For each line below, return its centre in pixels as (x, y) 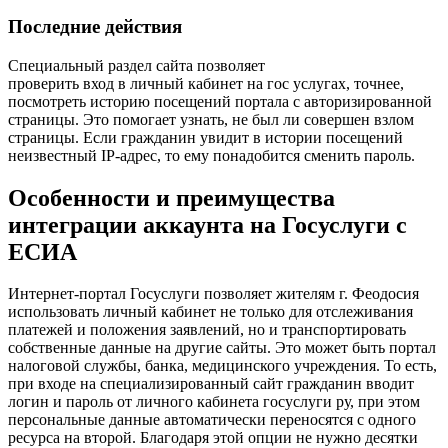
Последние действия (95, 26)
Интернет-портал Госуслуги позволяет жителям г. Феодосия (213, 294)
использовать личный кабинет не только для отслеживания (210, 312)
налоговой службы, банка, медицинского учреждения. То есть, (222, 366)
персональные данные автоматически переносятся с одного (212, 420)
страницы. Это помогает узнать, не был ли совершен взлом (211, 119)
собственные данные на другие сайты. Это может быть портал (222, 348)
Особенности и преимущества (171, 197)
